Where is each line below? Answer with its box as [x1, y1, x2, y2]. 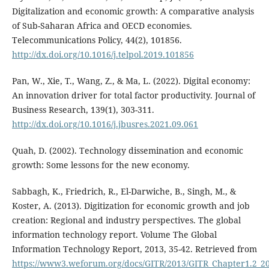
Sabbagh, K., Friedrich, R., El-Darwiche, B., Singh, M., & [11, 185, 236, 197]
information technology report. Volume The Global [11, 228, 217, 240]
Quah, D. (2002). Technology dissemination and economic [11, 144, 243, 156]
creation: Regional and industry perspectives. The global [11, 214, 241, 226]
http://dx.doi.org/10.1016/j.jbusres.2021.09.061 [11, 118, 198, 130]
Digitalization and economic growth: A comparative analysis [11, 5, 254, 17]
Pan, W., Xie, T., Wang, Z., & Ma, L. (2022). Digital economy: [11, 74, 250, 86]
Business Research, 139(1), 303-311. [11, 103, 154, 115]
